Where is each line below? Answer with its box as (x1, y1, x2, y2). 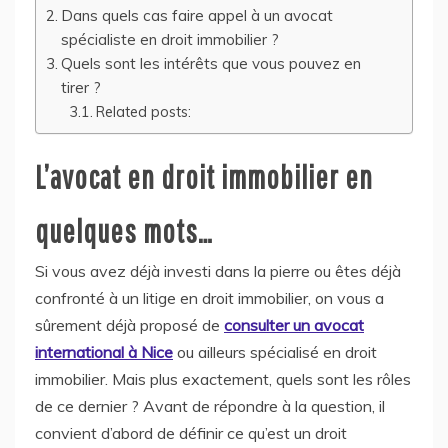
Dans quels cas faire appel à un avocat (61, 6, 334, 26)
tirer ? (61, 78, 102, 98)
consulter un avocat (224, 314, 364, 335)
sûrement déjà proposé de (35, 314, 224, 335)
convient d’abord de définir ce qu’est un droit (35, 422, 347, 443)
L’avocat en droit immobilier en (35, 157, 373, 195)
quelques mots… (35, 211, 213, 249)
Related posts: (95, 102, 191, 122)
